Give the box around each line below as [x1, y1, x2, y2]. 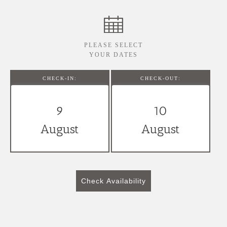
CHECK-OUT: [140, 75, 181, 81]
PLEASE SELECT [84, 42, 143, 49]
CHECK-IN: [42, 75, 77, 81]
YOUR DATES [89, 51, 138, 58]
